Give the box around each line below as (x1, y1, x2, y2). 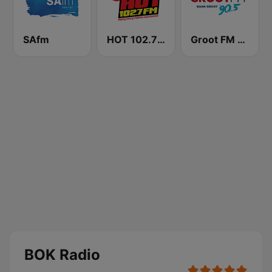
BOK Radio (24, 246, 100, 263)
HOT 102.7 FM (157, 33, 165, 46)
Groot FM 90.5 (237, 33, 245, 46)
